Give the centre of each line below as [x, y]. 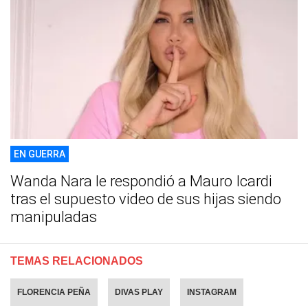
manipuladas [54, 217]
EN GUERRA [40, 154]
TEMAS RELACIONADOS [77, 261]
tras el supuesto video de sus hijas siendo [146, 199]
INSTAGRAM [212, 292]
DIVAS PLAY [139, 292]
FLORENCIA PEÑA [54, 292]
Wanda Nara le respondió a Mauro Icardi [141, 181]
